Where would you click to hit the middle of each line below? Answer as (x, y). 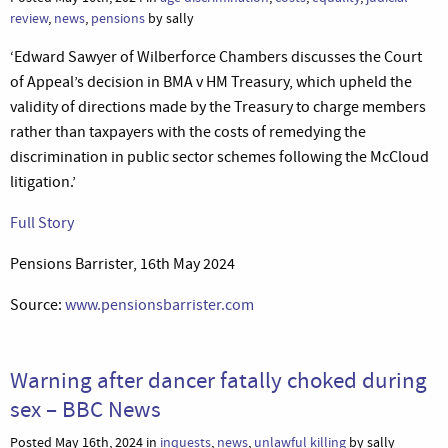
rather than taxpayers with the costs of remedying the (188, 131)
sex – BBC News (85, 408)
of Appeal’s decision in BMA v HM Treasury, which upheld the (211, 81)
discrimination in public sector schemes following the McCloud (219, 156)
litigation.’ (43, 181)
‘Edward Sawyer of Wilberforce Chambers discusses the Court (216, 56)
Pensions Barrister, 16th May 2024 (122, 263)
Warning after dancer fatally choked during (218, 379)
